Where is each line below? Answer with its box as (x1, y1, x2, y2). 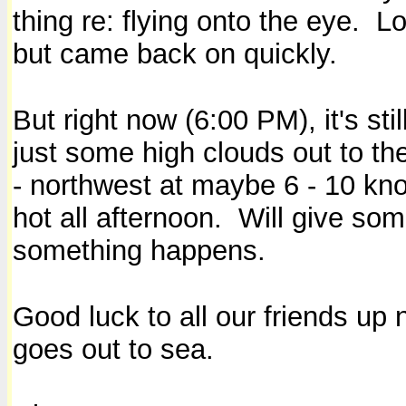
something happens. (13, 234, 266, 266)
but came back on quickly (13, 37, 329, 70)
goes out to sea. (13, 333, 214, 365)
